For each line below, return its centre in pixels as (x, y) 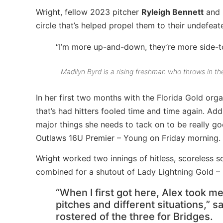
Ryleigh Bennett (172, 12)
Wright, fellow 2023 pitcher (89, 12)
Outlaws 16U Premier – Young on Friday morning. (128, 138)
